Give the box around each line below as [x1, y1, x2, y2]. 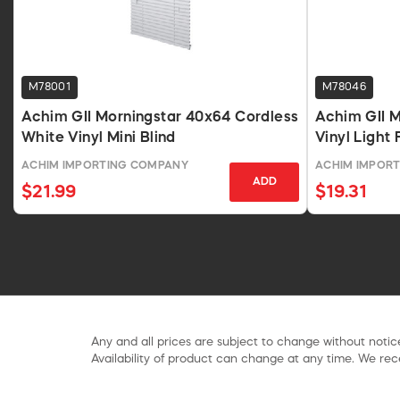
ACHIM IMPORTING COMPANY [21, 160, 188, 171]
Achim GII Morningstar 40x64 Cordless [21, 110, 299, 125]
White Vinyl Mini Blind [21, 130, 176, 146]
